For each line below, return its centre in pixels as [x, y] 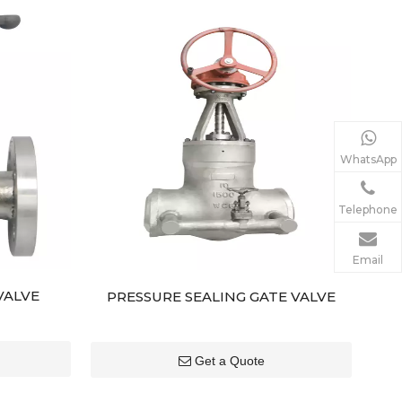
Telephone [368, 209]
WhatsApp [368, 159]
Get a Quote [229, 361]
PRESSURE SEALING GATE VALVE [222, 297]
